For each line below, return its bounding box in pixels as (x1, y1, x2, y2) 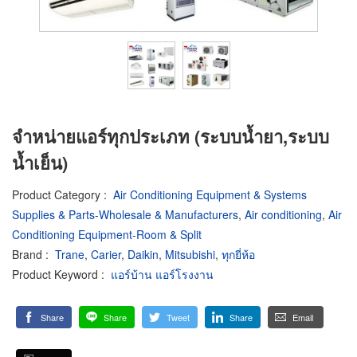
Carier (91, 245, 121, 262)
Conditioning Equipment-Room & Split (12, 226, 202, 242)
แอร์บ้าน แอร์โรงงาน (111, 265, 214, 282)
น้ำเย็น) (12, 150, 68, 175)
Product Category (12, 186, 100, 202)
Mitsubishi (165, 245, 215, 262)
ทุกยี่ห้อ (222, 245, 255, 262)
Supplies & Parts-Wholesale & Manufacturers (12, 206, 238, 222)
